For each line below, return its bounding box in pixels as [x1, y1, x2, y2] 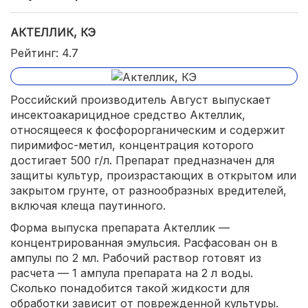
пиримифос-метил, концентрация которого [10, 137, 254, 152]
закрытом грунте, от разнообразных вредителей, [10, 183, 287, 197]
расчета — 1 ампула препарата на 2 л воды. [10, 265, 253, 280]
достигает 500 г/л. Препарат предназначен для [10, 153, 274, 167]
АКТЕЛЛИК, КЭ [10, 25, 96, 39]
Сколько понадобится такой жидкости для [10, 280, 250, 295]
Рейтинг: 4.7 [10, 46, 78, 60]
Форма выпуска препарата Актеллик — [10, 220, 230, 234]
